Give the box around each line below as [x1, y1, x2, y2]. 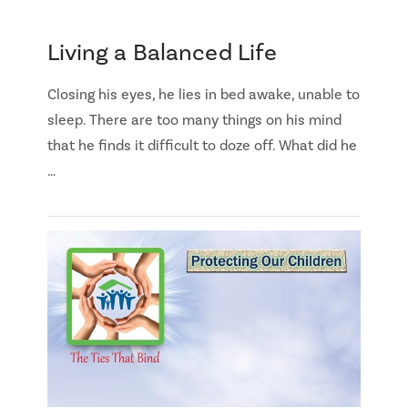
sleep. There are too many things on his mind [46, 110, 342, 129]
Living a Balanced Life [46, 37, 278, 69]
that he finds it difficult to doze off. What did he [46, 136, 357, 155]
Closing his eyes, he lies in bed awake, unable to [46, 85, 360, 104]
